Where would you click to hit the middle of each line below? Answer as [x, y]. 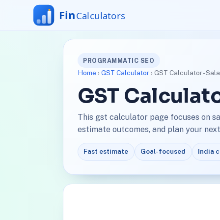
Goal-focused [163, 151]
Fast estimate [106, 151]
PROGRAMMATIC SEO [119, 60]
